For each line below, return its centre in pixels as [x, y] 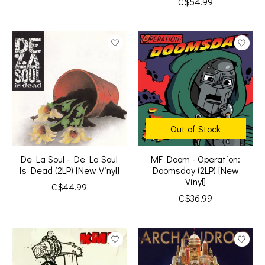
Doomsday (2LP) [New [195, 170]
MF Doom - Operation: [196, 159]
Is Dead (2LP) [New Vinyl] [69, 170]
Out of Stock [196, 129]
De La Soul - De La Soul [69, 159]
